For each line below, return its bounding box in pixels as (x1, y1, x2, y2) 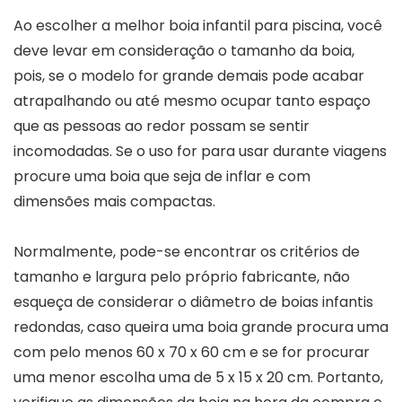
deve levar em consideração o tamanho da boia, (13, 39, 354, 61)
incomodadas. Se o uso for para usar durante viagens (13, 140, 387, 162)
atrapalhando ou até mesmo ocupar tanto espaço (13, 90, 371, 111)
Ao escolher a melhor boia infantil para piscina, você (13, 14, 382, 36)
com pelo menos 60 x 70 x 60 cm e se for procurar (13, 341, 370, 363)
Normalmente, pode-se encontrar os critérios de (13, 240, 360, 262)
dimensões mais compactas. (13, 190, 215, 212)
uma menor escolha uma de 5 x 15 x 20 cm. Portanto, (13, 366, 383, 388)
